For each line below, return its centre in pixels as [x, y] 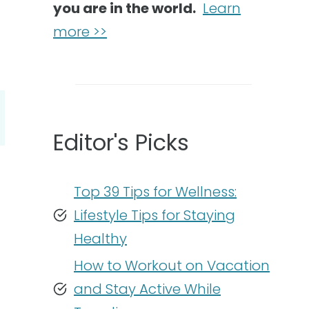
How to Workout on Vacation [172, 266]
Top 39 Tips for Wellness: [155, 192]
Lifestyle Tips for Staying [154, 215]
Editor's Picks [121, 142]
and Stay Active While [147, 289]
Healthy [100, 239]
